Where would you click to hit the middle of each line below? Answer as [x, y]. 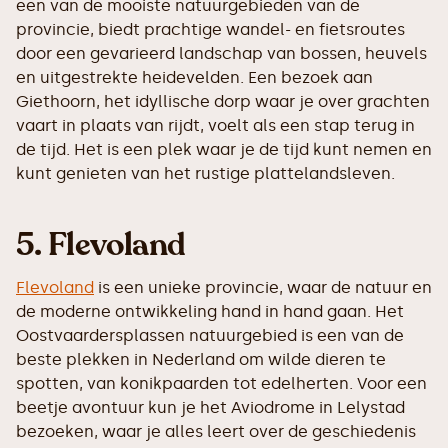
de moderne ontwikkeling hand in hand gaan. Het [210, 312]
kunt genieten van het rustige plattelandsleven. [205, 174]
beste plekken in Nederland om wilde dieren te [201, 360]
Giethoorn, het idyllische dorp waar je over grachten [223, 102]
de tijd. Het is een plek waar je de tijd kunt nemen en [224, 150]
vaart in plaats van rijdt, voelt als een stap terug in [215, 126]
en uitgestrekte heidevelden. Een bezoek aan [194, 78]
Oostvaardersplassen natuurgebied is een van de [210, 336]
